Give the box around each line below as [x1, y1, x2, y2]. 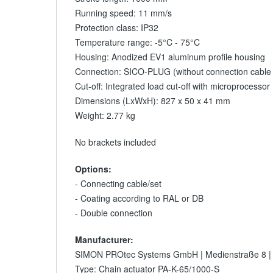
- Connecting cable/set [75, 177, 161, 190]
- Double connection [75, 207, 152, 219]
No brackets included [75, 136, 156, 148]
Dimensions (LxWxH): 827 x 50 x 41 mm [75, 94, 230, 107]
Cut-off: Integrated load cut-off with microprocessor [75, 80, 270, 92]
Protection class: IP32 [75, 21, 158, 34]
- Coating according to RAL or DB [75, 192, 204, 204]
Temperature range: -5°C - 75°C [75, 36, 200, 48]
